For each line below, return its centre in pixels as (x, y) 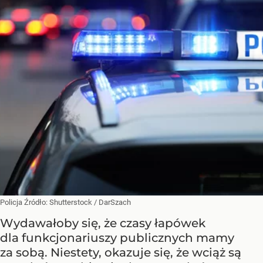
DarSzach (115, 203)
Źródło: (37, 203)
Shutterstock (71, 203)
